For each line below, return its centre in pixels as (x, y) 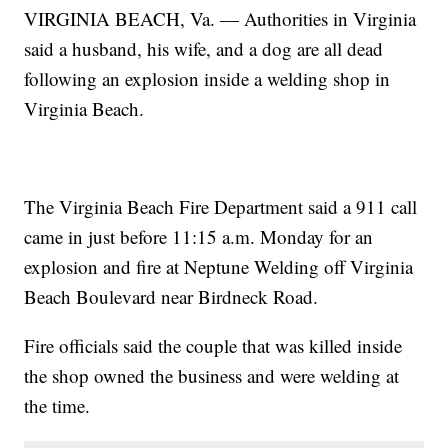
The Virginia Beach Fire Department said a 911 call (221, 206)
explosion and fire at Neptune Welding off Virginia (219, 266)
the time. (57, 405)
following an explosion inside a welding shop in (207, 78)
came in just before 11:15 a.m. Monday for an (199, 236)
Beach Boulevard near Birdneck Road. (171, 296)
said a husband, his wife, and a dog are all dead (204, 48)
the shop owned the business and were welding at (212, 375)
